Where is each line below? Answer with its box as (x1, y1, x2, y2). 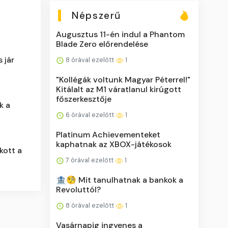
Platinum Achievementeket (56, 129, 161, 140)
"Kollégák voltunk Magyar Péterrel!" (56, 74, 191, 85)
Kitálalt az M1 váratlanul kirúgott (56, 83, 182, 95)
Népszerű (72, 9, 121, 22)
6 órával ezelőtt (64, 110, 116, 119)
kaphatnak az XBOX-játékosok (56, 138, 172, 150)
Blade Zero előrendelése (56, 38, 149, 49)
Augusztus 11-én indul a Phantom (56, 28, 185, 40)
